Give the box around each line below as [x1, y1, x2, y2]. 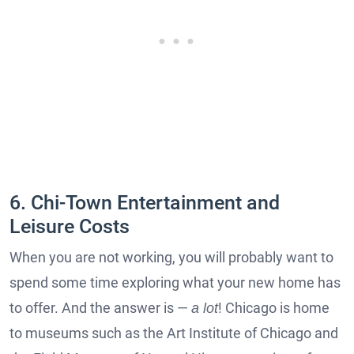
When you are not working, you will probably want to [9, 248, 333, 265]
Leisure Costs [9, 214, 130, 238]
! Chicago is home [218, 299, 330, 316]
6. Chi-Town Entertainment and [9, 190, 280, 214]
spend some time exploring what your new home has [9, 273, 341, 291]
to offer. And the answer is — [9, 299, 191, 316]
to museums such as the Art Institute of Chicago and [9, 324, 338, 341]
